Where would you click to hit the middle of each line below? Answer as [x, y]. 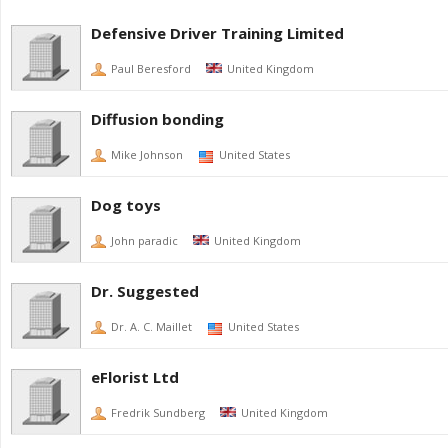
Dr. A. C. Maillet [151, 326]
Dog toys [126, 205]
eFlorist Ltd [135, 377]
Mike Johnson [147, 154]
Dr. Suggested [145, 291]
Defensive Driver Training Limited [217, 33]
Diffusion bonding [157, 119]
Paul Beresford [151, 68]
